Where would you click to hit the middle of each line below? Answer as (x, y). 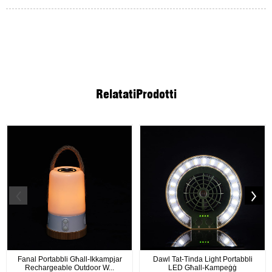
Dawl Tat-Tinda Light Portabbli (202, 259)
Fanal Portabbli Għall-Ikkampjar (70, 259)
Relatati (116, 94)
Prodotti (156, 94)
